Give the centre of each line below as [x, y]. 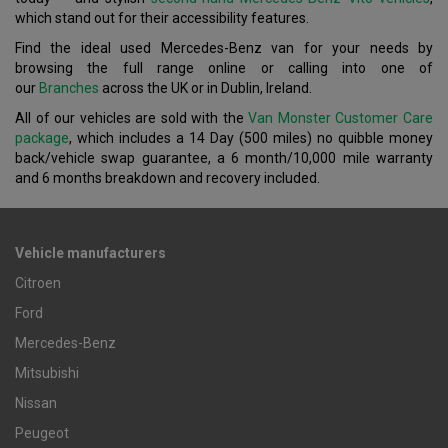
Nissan [36, 403]
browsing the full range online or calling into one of [224, 68]
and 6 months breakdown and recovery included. [167, 178]
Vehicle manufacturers [90, 253]
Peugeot [42, 433]
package [42, 138]
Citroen [38, 283]
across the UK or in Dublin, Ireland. [205, 88]
